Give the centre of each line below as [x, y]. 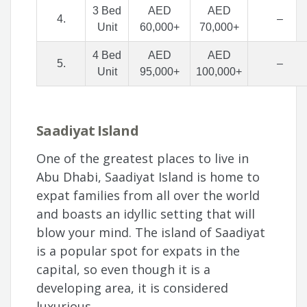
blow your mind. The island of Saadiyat [151, 233]
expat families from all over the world [148, 196]
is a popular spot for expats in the [138, 251]
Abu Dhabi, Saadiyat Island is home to [148, 177]
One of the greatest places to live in [143, 159]
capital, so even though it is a [124, 270]
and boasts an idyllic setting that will [146, 214]
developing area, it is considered [133, 288]
